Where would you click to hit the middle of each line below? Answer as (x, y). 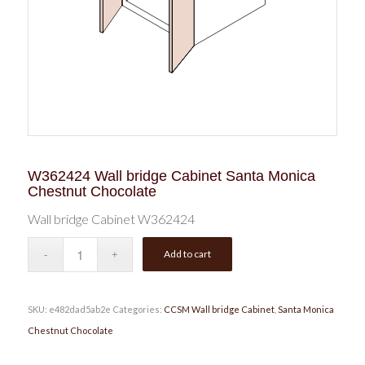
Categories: (138, 310)
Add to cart (188, 254)
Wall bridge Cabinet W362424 (111, 218)
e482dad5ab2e (79, 310)
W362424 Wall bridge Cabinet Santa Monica (171, 176)
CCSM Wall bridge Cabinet (219, 310)
